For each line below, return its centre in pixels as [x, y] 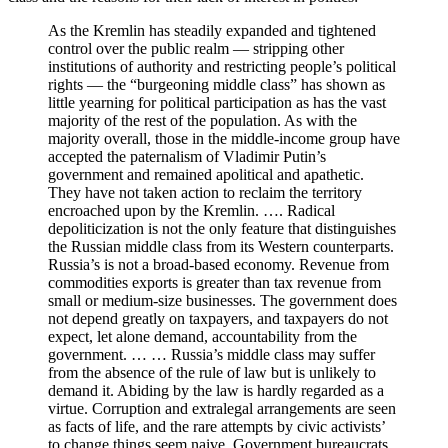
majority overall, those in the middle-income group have [224, 139]
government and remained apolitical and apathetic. [206, 175]
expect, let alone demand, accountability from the [202, 337]
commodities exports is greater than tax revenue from [214, 283]
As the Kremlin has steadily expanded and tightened [212, 31]
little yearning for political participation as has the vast [217, 103]
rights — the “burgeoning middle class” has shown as [216, 85]
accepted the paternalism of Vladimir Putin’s [187, 157]
